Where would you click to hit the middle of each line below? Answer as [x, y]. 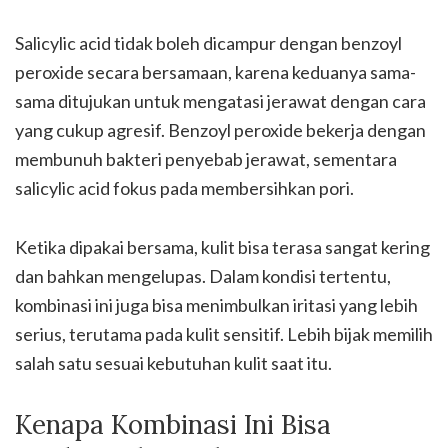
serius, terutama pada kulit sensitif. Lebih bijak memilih [224, 334]
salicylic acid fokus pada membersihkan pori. [184, 188]
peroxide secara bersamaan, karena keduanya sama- [215, 72]
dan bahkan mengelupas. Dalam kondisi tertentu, [203, 276]
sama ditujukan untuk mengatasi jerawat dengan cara [220, 101]
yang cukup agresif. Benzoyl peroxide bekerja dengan [220, 130]
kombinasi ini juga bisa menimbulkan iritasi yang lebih [216, 305]
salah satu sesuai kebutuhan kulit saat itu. [173, 363]
